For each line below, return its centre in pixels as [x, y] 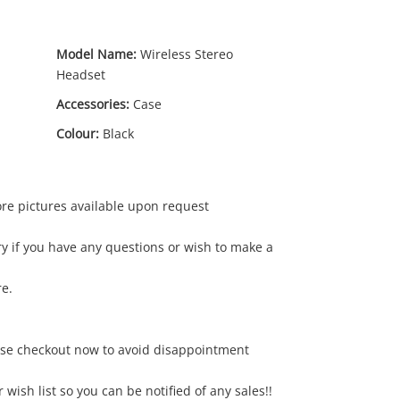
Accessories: [93, 104]
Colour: [78, 133]
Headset [81, 75]
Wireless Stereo [187, 54]
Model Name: [96, 54]
